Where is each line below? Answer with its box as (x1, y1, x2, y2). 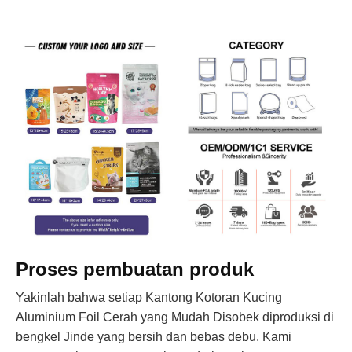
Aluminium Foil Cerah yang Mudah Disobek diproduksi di (16, 310, 334, 324)
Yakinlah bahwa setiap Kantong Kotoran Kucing (16, 290, 282, 304)
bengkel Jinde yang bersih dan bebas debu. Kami (16, 329, 291, 343)
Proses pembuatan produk (16, 258, 254, 280)
